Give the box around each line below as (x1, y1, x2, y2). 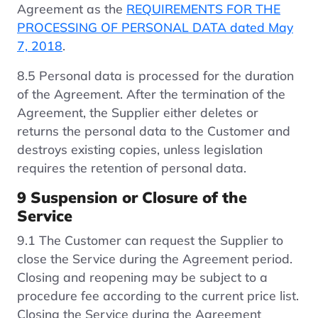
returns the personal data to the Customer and (17, 122, 290, 138)
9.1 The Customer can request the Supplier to (17, 231, 283, 248)
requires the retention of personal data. (17, 159, 246, 175)
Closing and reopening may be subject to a (17, 268, 268, 285)
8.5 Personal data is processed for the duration (17, 67, 294, 83)
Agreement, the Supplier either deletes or (17, 104, 258, 120)
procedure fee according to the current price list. (17, 287, 299, 303)
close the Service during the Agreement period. (17, 250, 292, 266)
